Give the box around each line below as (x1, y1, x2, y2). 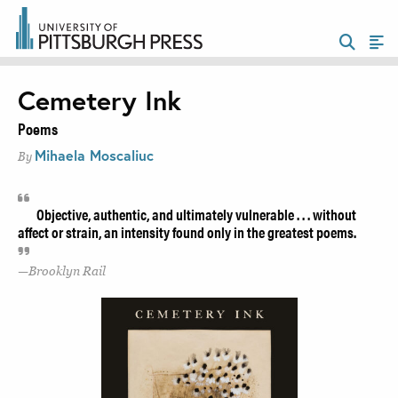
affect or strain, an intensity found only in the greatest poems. (18, 220, 356, 243)
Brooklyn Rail (28, 264, 106, 279)
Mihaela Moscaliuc (35, 145, 154, 164)
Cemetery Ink (18, 83, 181, 118)
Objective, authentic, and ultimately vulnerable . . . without (36, 203, 356, 225)
